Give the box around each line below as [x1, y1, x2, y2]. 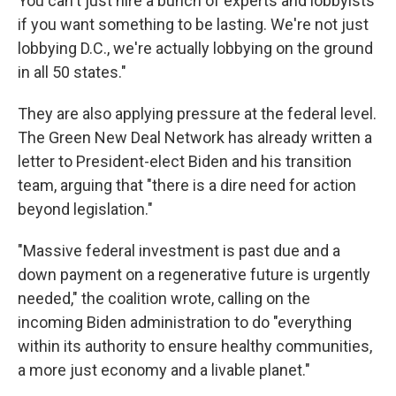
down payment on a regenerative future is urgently [18, 265, 370, 284]
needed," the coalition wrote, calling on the [18, 289, 310, 308]
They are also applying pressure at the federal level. [18, 104, 377, 123]
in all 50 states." [18, 63, 126, 81]
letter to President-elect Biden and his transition [18, 152, 352, 171]
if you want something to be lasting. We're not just [18, 15, 369, 34]
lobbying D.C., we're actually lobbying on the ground [18, 39, 373, 57]
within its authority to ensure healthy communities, [18, 337, 372, 355]
